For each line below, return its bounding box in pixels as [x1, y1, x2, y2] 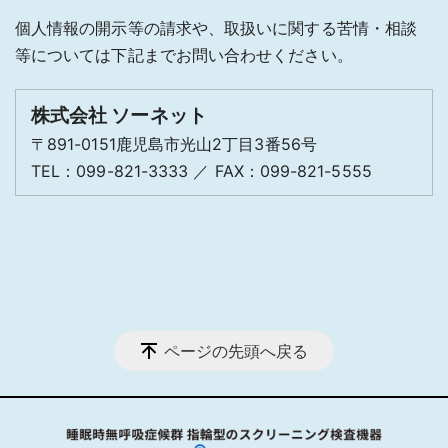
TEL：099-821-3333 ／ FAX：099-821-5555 [31, 160, 372, 181]
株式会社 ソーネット [31, 103, 207, 127]
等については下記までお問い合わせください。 [15, 44, 353, 65]
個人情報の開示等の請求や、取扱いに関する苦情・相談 [15, 17, 417, 38]
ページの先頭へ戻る [163, 340, 309, 361]
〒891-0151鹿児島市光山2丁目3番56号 [31, 133, 317, 154]
